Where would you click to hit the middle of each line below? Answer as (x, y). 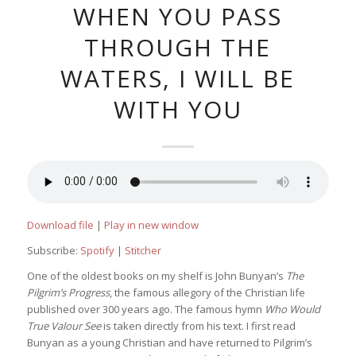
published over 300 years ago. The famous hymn (145, 309)
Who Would (292, 309)
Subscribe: (53, 250)
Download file (60, 224)
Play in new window (151, 224)
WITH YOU (178, 109)
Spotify (97, 250)
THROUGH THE (178, 47)
